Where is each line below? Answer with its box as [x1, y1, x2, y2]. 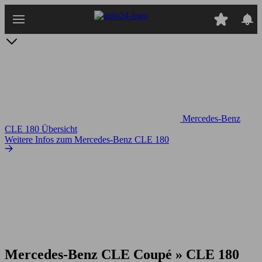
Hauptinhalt [5, 15, 48, 25]
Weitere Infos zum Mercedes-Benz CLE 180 [5, 135, 169, 144]
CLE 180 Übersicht [5, 124, 77, 134]
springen [5, 26, 36, 36]
